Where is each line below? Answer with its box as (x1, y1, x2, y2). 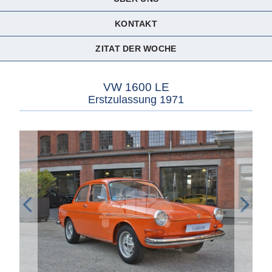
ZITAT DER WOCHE (95, 43, 177, 53)
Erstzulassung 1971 (88, 93, 184, 106)
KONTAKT (115, 18, 157, 29)
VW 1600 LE (103, 80, 169, 93)
